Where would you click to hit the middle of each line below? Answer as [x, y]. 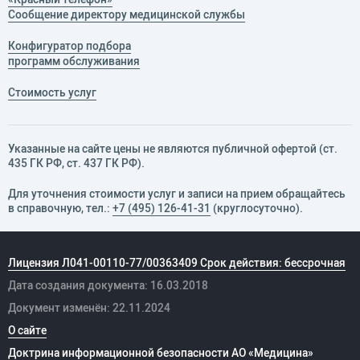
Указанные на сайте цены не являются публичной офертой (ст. [173, 149]
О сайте [27, 331]
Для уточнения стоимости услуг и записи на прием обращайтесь [177, 194]
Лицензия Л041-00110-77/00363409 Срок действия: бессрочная [177, 263]
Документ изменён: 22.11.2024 [89, 308]
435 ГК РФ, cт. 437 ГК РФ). [76, 164]
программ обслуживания [74, 61]
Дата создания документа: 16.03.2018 [108, 286]
